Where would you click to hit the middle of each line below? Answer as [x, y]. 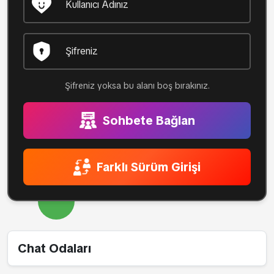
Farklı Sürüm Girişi [147, 167]
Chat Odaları [54, 248]
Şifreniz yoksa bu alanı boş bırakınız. [137, 86]
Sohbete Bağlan [147, 120]
